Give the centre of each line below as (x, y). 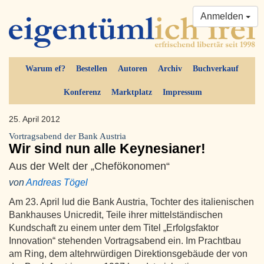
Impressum (182, 93)
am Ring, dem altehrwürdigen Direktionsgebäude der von (128, 254)
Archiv (170, 69)
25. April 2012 (34, 119)
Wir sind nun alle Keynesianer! (107, 149)
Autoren (133, 69)
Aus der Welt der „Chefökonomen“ (89, 166)
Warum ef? (45, 69)
